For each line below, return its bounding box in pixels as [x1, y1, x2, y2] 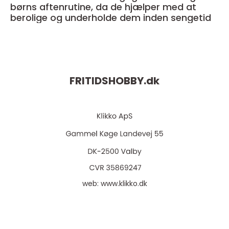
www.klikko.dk [100, 178, 147, 189]
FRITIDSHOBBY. [70, 74, 146, 88]
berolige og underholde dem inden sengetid [10, 11, 211, 24]
